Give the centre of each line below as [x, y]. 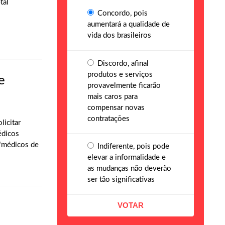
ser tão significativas [121, 180]
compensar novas [116, 107]
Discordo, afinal [122, 63]
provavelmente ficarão [124, 85]
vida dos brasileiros [119, 35]
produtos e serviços [120, 74]
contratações [108, 119]
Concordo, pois [122, 13]
